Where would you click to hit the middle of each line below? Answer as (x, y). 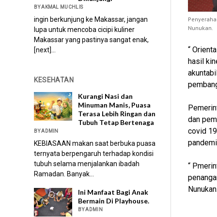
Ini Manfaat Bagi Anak (113, 192)
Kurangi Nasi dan (106, 96)
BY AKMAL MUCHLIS (59, 7)
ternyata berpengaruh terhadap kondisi (94, 153)
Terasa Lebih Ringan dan (117, 113)
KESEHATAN (54, 80)
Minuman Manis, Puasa (115, 105)
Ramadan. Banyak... (64, 174)
